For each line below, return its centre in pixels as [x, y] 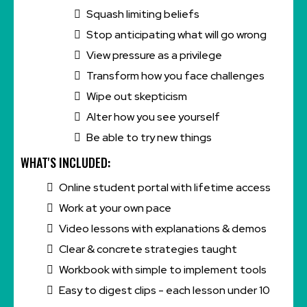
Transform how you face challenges [175, 75]
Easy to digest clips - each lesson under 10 [164, 290]
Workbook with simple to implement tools [163, 269]
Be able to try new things [149, 137]
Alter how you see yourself [153, 116]
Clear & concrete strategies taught [148, 249]
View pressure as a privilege [154, 55]
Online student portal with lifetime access [165, 187]
